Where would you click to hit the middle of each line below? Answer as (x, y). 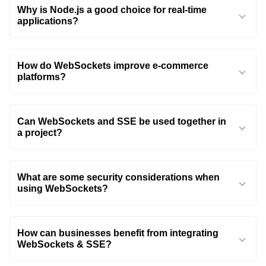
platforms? (42, 77)
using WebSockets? (63, 188)
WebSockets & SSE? (64, 244)
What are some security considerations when (118, 177)
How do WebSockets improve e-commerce (113, 65)
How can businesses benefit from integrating (118, 233)
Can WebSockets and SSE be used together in (122, 121)
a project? (40, 132)
